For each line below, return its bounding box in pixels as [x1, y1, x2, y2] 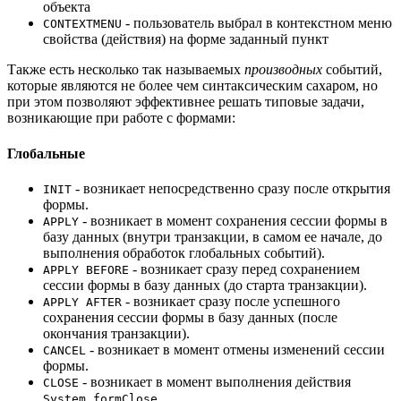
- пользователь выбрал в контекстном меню [122, 15, 392, 31]
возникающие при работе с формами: [7, 110, 235, 126]
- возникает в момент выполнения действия [79, 373, 351, 389]
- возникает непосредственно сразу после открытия [72, 180, 390, 196]
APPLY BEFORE [43, 262, 129, 277]
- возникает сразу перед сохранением [129, 260, 360, 277]
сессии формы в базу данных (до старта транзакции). [43, 277, 367, 293]
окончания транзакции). [43, 325, 190, 341]
